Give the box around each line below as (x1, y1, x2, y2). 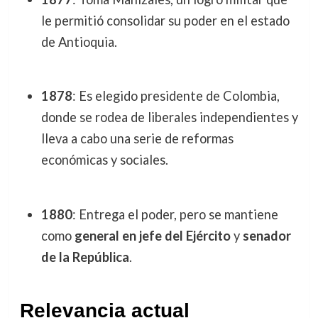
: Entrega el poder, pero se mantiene (72, 206, 278, 222)
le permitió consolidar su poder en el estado (40, 12, 290, 28)
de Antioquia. (40, 33, 117, 50)
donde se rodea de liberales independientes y (40, 109, 298, 126)
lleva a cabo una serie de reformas (40, 131, 234, 147)
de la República (40, 248, 129, 265)
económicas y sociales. (40, 152, 168, 168)
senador (242, 227, 291, 243)
